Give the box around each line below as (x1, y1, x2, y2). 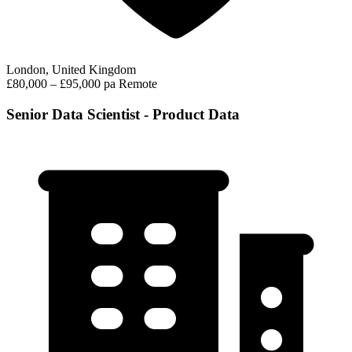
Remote (119, 77, 157, 91)
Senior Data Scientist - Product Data (6, 106, 240, 123)
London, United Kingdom (6, 63, 136, 77)
